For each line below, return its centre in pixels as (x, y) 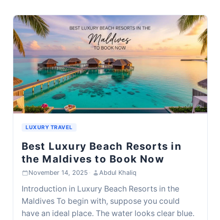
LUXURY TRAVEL (49, 127)
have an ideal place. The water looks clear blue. (108, 213)
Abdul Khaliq (118, 173)
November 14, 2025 (58, 173)
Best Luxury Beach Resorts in (101, 146)
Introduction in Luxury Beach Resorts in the (100, 189)
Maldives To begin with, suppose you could (100, 201)
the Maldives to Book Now (93, 159)
